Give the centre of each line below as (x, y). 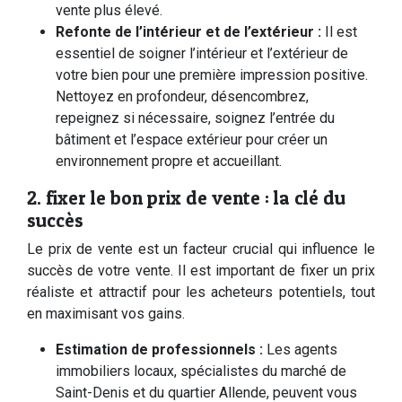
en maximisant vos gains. (106, 314)
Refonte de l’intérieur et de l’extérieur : (190, 32)
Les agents (302, 350)
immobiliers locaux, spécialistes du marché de (201, 371)
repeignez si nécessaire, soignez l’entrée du (195, 118)
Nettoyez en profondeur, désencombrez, (182, 96)
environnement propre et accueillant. (169, 161)
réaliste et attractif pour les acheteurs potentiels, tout (201, 292)
